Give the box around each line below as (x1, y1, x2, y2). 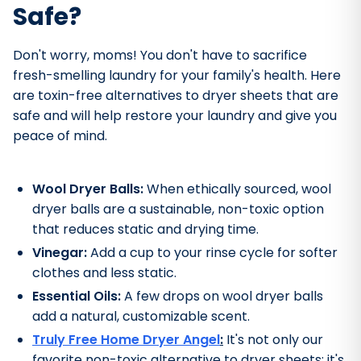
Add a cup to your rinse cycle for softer (87, 243, 338, 263)
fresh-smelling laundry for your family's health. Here (13, 66, 341, 85)
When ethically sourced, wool (147, 180, 331, 199)
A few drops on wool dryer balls (121, 287, 323, 306)
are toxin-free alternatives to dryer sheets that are (13, 86, 338, 106)
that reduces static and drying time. (32, 220, 259, 239)
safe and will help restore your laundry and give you (13, 106, 337, 126)
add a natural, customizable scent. (32, 307, 250, 326)
